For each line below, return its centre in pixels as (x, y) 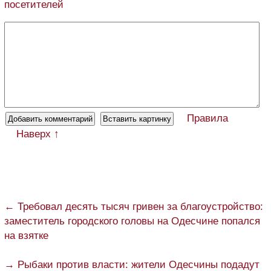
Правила (207, 119)
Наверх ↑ (38, 134)
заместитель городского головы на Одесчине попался (132, 221)
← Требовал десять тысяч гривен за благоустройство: (134, 207)
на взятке (26, 236)
